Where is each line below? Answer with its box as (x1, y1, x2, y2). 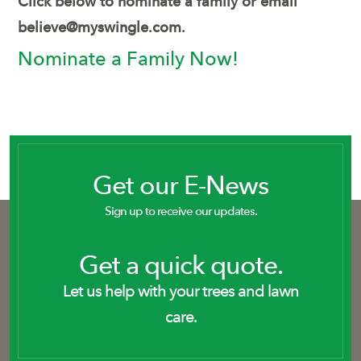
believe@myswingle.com (18, 18, 182, 37)
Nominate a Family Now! (18, 47, 244, 71)
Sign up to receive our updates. (104, 203, 257, 219)
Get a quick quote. (78, 250, 283, 281)
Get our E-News (93, 170, 268, 201)
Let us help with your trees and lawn (62, 281, 299, 301)
